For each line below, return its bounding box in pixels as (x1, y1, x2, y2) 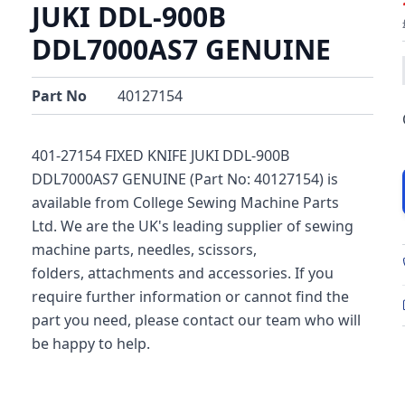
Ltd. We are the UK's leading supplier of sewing (32, 216, 353, 237)
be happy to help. (32, 334, 150, 354)
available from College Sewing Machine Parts (32, 193, 339, 213)
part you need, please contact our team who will (32, 310, 361, 331)
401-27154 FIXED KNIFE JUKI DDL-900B (32, 146, 289, 166)
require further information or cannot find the (32, 287, 349, 307)
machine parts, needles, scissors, (32, 240, 257, 260)
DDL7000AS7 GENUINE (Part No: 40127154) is (32, 169, 338, 190)
